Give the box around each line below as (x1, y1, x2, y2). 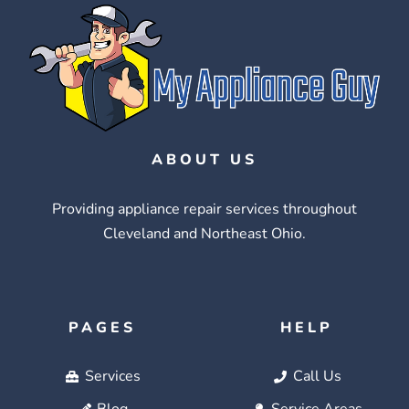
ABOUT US (152, 150, 257, 171)
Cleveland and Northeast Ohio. (103, 224, 306, 245)
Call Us (292, 366, 341, 387)
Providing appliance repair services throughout (52, 199, 357, 220)
